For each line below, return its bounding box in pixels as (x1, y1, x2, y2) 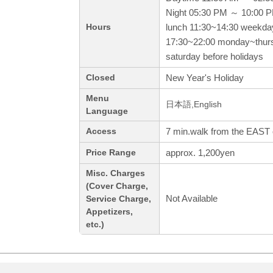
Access (86, 127, 116, 136)
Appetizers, (86, 207, 133, 217)
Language (86, 107, 128, 116)
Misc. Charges (86, 169, 145, 179)
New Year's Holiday (166, 73, 244, 83)
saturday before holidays (166, 51, 263, 62)
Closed (86, 73, 115, 83)
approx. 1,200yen (166, 147, 235, 158)
